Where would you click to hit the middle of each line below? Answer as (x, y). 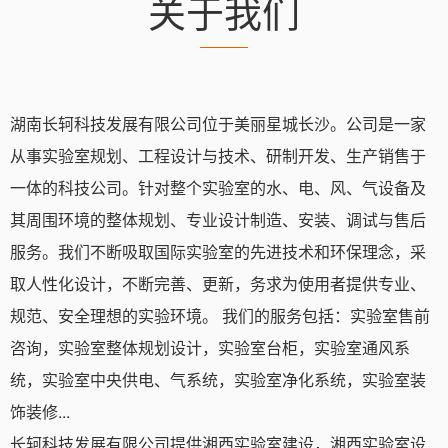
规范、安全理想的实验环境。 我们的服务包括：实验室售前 (220, 315)
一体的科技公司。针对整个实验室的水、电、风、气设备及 (218, 187)
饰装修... (40, 411)
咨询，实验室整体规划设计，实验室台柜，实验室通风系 (210, 347)
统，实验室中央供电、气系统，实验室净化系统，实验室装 (218, 379)
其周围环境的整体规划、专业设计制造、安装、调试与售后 (218, 219)
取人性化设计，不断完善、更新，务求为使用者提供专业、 (218, 283)
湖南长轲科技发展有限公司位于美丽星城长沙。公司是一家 (218, 123)
